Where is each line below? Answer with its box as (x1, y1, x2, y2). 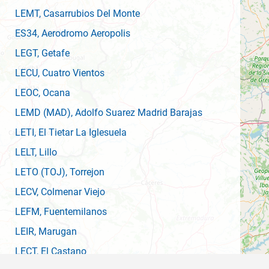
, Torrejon (65, 166, 104, 178)
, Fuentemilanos (40, 206, 107, 217)
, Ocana (38, 87, 70, 98)
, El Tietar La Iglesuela (34, 127, 127, 138)
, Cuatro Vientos (38, 67, 104, 79)
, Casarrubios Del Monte (39, 8, 140, 19)
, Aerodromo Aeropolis (37, 28, 130, 39)
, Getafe (37, 47, 70, 59)
